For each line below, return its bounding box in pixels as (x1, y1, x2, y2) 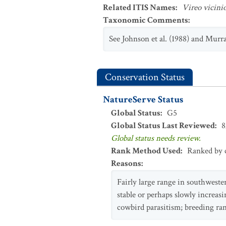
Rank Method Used (111, 145, 181, 156)
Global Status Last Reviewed (111, 120, 215, 131)
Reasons (111, 158, 141, 169)
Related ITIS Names (103, 2, 176, 13)
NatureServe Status (103, 93, 183, 106)
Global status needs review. (111, 133, 201, 144)
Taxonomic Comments (103, 15, 188, 26)
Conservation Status (105, 71, 185, 84)
